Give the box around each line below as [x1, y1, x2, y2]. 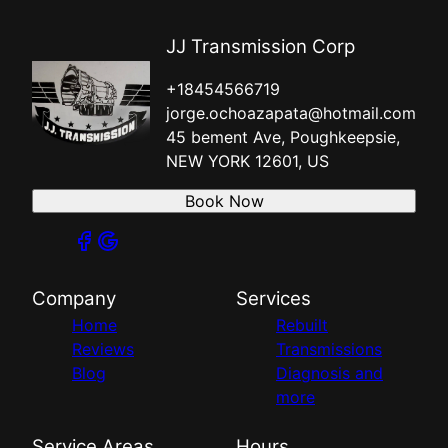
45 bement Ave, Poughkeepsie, [166, 127, 400, 148]
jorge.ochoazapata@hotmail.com [166, 103, 416, 124]
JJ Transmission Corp [166, 35, 355, 59]
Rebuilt [276, 315, 328, 336]
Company [32, 287, 116, 311]
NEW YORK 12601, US [166, 151, 329, 172]
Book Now [184, 191, 264, 212]
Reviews [72, 339, 134, 360]
